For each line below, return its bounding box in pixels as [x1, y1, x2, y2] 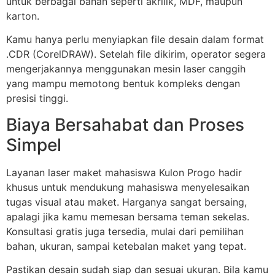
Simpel [6, 134, 61, 155]
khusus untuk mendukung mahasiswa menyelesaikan [6, 180, 249, 193]
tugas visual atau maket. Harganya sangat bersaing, [6, 195, 247, 208]
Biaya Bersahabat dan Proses [6, 114, 244, 135]
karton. [6, 10, 39, 22]
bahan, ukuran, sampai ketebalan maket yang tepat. [6, 239, 246, 252]
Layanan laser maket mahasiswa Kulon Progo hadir [6, 166, 242, 179]
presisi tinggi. [6, 92, 68, 105]
